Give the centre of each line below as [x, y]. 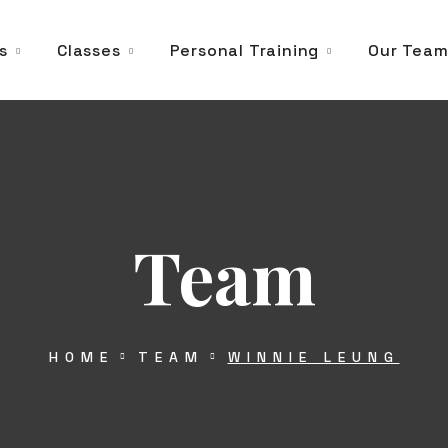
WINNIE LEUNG [313, 357]
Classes [89, 50]
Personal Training [244, 50]
